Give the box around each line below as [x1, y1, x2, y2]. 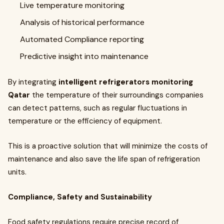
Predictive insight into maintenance [20, 51, 148, 61]
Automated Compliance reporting [20, 34, 144, 44]
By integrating [8, 77, 58, 87]
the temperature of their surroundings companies [32, 90, 203, 100]
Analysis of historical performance [20, 17, 144, 27]
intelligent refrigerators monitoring [58, 77, 193, 87]
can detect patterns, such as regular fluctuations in [8, 103, 187, 113]
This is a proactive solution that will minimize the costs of [8, 141, 207, 151]
